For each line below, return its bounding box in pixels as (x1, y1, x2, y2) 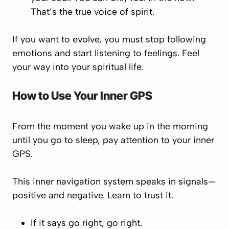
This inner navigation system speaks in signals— (12, 176, 216, 187)
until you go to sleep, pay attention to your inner (12, 134, 214, 146)
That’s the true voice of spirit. (31, 6, 154, 17)
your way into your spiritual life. (12, 61, 143, 73)
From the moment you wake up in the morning (12, 121, 208, 132)
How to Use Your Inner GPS (12, 89, 152, 102)
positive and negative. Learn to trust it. (12, 190, 173, 201)
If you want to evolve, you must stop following (12, 34, 206, 45)
